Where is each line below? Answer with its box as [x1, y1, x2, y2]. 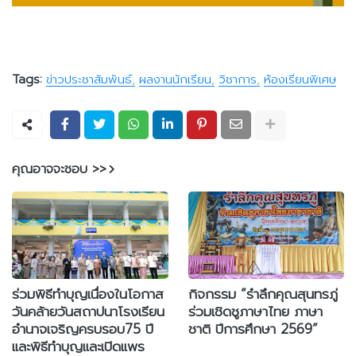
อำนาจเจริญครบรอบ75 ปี [12, 318, 153, 339]
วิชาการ [219, 70, 257, 88]
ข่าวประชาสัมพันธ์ [46, 70, 132, 88]
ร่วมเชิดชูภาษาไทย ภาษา [188, 300, 323, 322]
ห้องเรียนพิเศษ [264, 70, 336, 88]
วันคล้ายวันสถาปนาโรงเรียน [12, 300, 164, 322]
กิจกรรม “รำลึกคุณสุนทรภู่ [188, 283, 338, 304]
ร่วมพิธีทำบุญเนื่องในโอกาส [12, 283, 164, 304]
